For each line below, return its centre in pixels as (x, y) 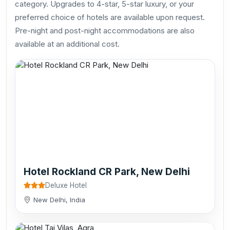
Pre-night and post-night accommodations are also (105, 30)
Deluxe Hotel (66, 185)
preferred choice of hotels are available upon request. (110, 17)
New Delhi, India (59, 199)
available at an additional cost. (67, 44)
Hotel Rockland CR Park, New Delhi (107, 171)
